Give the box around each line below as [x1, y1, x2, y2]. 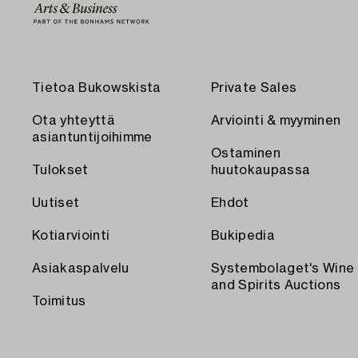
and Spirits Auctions [211, 279, 341, 292]
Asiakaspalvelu [32, 262, 129, 276]
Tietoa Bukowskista [32, 82, 161, 95]
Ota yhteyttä [32, 114, 115, 128]
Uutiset [32, 197, 80, 210]
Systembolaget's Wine [211, 262, 355, 276]
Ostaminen [211, 147, 280, 161]
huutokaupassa [211, 164, 311, 177]
